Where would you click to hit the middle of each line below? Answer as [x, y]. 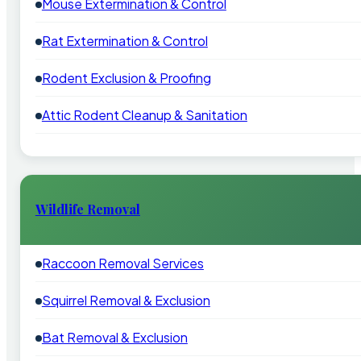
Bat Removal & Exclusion [114, 338]
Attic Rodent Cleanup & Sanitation [144, 114]
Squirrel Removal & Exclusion [126, 301]
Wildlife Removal [87, 210]
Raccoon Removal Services [122, 263]
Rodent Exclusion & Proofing [126, 77]
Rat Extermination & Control [124, 40]
